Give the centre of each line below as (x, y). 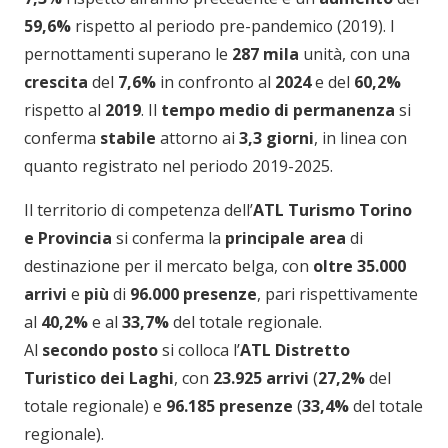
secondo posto (102, 350)
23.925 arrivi (261, 378)
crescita (58, 82)
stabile (130, 138)
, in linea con (360, 138)
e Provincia (70, 238)
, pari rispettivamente (337, 294)
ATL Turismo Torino (332, 210)
